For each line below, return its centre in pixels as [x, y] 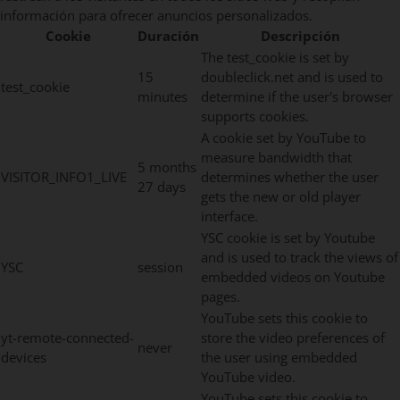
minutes [162, 97]
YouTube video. [248, 377]
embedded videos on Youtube [293, 277]
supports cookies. [255, 117]
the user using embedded [279, 358]
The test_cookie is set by [275, 58]
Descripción [300, 36]
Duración [168, 36]
